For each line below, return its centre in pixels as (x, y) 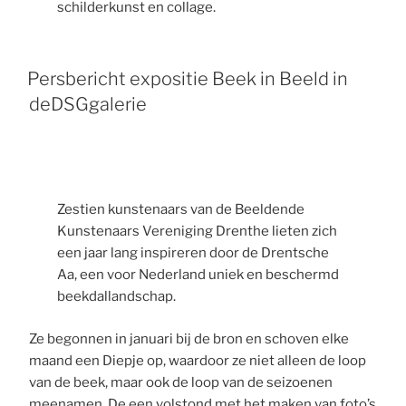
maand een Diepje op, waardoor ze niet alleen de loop (198, 360)
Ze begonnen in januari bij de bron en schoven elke (189, 338)
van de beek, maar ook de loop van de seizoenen (181, 382)
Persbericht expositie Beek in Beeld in (188, 78)
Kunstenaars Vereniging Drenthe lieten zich (197, 232)
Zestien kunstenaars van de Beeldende (180, 210)
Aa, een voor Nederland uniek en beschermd (198, 275)
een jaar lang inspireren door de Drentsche (193, 253)
